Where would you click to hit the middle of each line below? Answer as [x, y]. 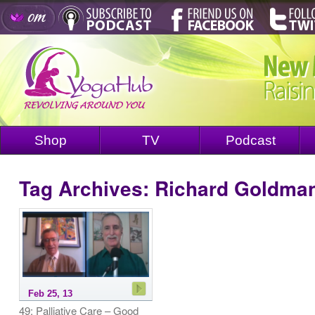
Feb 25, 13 [50, 294]
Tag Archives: [87, 188]
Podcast [250, 140]
